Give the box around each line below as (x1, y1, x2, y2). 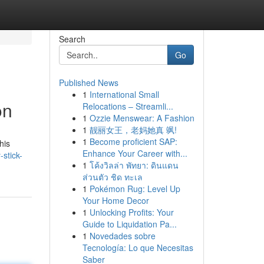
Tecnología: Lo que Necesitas (82, 242, 193, 253)
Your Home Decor (82, 194, 149, 206)
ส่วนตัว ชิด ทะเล (82, 171, 143, 183)
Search (58, 33, 85, 45)
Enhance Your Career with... (82, 147, 187, 159)
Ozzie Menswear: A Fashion (89, 112, 194, 124)
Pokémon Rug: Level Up (89, 183, 180, 194)
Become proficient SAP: (89, 136, 177, 147)
